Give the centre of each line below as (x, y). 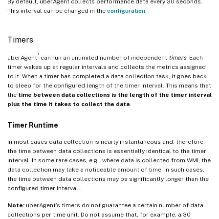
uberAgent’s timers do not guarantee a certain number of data (114, 205)
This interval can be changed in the (57, 11)
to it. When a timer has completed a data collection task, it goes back (107, 76)
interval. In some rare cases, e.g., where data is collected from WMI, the (109, 160)
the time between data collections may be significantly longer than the (108, 179)
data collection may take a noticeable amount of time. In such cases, (106, 169)
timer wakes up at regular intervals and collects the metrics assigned (107, 67)
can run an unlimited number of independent (104, 57)
